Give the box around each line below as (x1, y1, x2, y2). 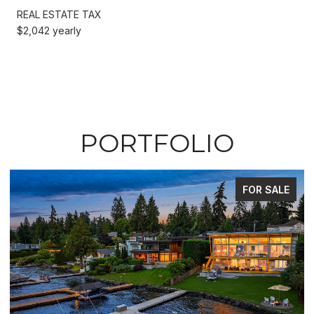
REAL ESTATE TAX (17, 8, 102, 20)
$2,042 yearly (17, 24, 81, 36)
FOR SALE (243, 183, 289, 196)
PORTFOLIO (80, 127, 234, 158)
